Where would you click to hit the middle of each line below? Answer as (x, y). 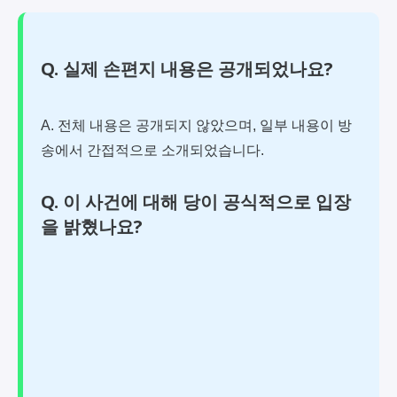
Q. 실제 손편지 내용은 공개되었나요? (187, 68)
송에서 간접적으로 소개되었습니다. (152, 150)
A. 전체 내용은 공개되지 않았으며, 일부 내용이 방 (196, 125)
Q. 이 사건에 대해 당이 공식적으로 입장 (196, 201)
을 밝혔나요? (92, 226)
